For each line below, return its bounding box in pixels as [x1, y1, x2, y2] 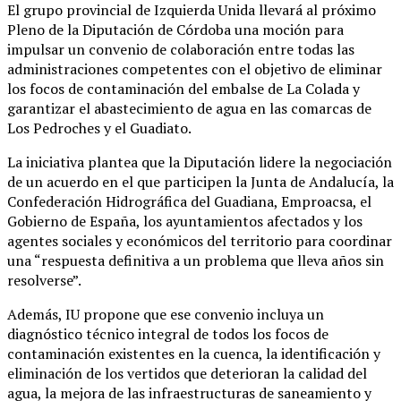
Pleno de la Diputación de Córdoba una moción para [7, 19, 344, 39]
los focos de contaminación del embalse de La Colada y [7, 78, 360, 98]
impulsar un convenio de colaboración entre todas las [7, 38, 354, 59]
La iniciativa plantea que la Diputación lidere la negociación [7, 151, 392, 172]
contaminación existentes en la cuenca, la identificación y [7, 343, 380, 363]
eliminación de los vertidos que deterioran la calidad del [7, 363, 367, 383]
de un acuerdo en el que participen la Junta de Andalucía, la [7, 171, 394, 192]
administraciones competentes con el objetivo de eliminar [7, 58, 382, 79]
